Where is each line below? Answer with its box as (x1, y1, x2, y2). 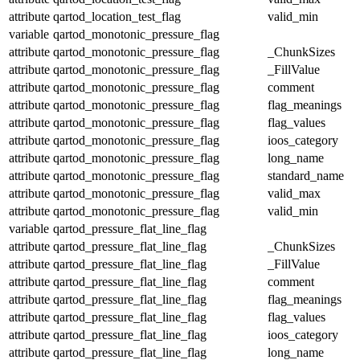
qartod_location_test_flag (53, 9, 181, 23)
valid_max (268, 186, 321, 200)
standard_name (268, 168, 344, 182)
